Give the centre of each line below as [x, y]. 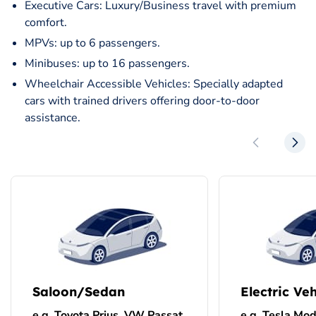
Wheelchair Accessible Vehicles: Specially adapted [154, 84]
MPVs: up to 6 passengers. [92, 43]
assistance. [53, 117]
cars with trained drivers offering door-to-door [142, 101]
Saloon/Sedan [79, 291]
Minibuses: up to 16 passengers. [107, 63]
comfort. [46, 22]
